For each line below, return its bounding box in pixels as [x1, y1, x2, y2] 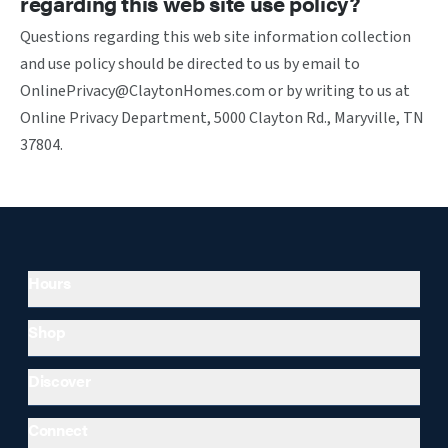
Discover [28, 369, 91, 392]
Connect [28, 418, 88, 441]
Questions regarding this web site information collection [20, 26, 411, 48]
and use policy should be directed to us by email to [20, 53, 360, 75]
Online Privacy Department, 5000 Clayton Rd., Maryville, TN [20, 107, 424, 129]
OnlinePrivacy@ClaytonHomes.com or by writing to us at [20, 80, 410, 102]
